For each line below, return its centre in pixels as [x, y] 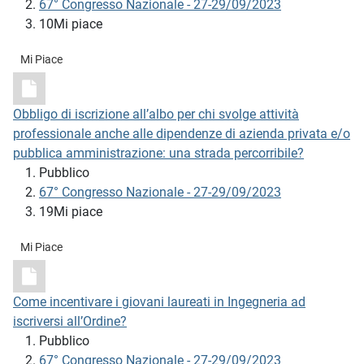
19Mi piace [71, 212]
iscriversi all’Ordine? [70, 322]
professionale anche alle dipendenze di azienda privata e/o [182, 134]
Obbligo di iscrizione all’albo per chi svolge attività [156, 115]
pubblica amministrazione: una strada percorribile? [158, 154]
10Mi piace [71, 24]
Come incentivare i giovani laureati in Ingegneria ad [159, 302]
